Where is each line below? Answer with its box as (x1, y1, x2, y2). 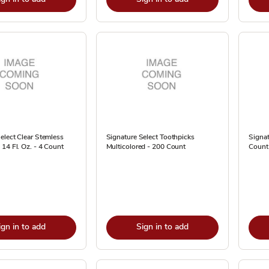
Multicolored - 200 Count (106, 142, 186, 151)
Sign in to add (136, 221, 189, 232)
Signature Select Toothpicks (106, 132, 195, 142)
